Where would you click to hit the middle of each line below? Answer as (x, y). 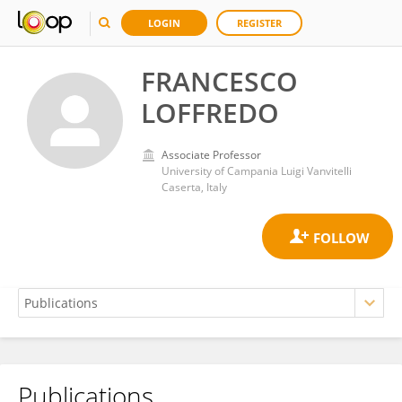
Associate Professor (211, 155)
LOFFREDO (210, 113)
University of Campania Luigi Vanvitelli (257, 171)
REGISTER (259, 23)
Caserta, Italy (194, 187)
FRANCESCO (219, 81)
